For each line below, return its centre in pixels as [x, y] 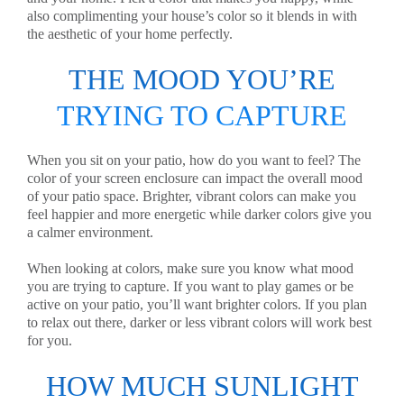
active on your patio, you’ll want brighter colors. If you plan [197, 304]
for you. [50, 340]
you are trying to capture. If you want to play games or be [190, 286]
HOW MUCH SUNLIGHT [202, 386]
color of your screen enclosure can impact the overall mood [195, 178]
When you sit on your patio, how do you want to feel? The [194, 160]
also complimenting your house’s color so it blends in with [192, 16]
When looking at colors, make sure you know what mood [190, 268]
